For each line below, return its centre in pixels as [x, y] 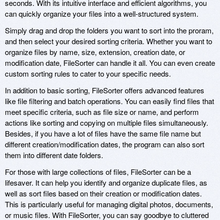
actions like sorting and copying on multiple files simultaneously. [107, 122]
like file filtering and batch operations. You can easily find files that [110, 101]
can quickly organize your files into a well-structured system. [102, 13]
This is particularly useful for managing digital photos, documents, [109, 204]
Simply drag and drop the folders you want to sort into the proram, [109, 30]
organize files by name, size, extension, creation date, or [95, 52]
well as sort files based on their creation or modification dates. [103, 193]
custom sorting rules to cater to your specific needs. [88, 73]
